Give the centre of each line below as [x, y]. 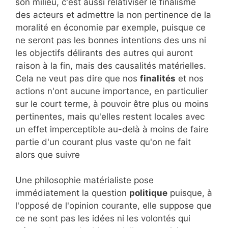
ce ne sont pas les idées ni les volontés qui [103, 219]
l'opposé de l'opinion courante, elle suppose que [113, 206]
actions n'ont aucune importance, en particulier [111, 91]
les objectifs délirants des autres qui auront [104, 53]
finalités [158, 78]
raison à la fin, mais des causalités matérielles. [111, 65]
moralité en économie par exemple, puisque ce [110, 27]
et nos [190, 78]
